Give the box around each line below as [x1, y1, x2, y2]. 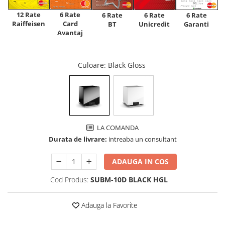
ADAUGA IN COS [112, 156, 169, 166]
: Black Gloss [103, 60, 148, 70]
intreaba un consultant [106, 134, 177, 144]
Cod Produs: [50, 174, 88, 184]
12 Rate [16, 10, 41, 20]
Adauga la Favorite [79, 200, 138, 210]
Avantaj [57, 28, 83, 38]
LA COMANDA [95, 123, 139, 132]
